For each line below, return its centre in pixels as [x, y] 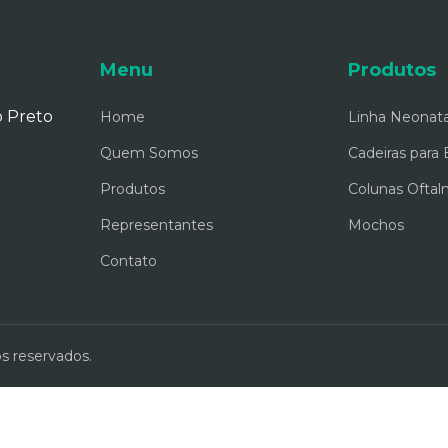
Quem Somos [149, 153]
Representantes [156, 225]
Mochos [376, 225]
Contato [128, 261]
